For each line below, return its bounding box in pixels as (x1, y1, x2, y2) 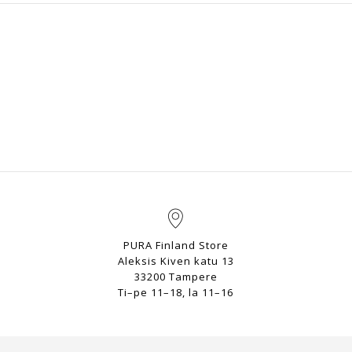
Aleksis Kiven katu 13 (117, 253, 234, 268)
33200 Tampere (134, 269, 218, 284)
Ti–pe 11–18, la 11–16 (118, 284, 234, 299)
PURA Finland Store (123, 237, 229, 252)
